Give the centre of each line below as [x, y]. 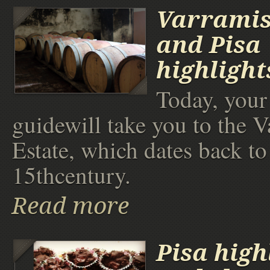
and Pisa [209, 45]
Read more [71, 206]
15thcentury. [71, 175]
